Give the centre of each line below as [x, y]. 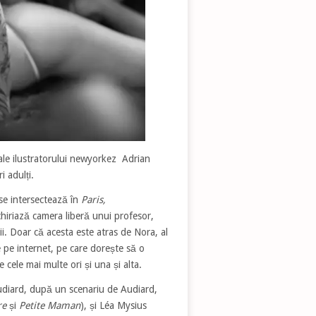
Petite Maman [49, 305]
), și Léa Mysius [113, 305]
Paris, [93, 199]
